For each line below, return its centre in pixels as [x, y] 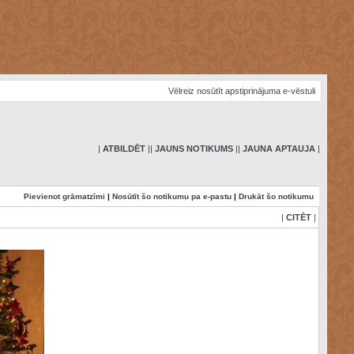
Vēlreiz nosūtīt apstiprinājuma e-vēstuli [241, 91]
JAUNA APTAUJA [279, 149]
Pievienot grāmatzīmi [64, 196]
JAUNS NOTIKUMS [194, 149]
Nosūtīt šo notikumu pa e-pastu [171, 196]
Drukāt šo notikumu [276, 196]
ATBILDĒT [124, 149]
